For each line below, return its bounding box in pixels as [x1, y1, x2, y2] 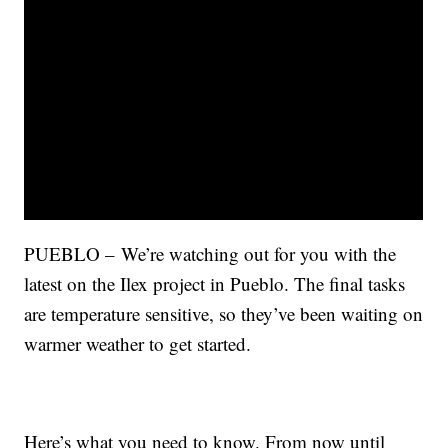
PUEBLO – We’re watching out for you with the [24, 241, 397, 267]
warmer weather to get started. [24, 331, 252, 357]
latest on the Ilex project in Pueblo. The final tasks [24, 271, 406, 297]
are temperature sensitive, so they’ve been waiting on [24, 301, 424, 327]
